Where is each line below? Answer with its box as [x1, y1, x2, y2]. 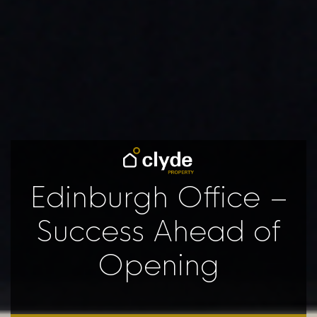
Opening [98, 247, 219, 284]
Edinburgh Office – [29, 179, 288, 216]
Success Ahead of [36, 213, 281, 250]
